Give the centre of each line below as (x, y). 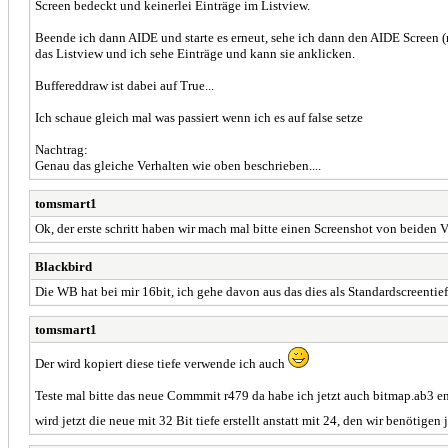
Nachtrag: (61, 149)
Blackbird (63, 266)
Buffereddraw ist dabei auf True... (124, 85)
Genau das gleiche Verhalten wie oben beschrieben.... (178, 165)
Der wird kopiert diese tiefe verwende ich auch (161, 363)
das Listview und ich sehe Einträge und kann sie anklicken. (195, 53)
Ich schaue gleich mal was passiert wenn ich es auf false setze (199, 117)
